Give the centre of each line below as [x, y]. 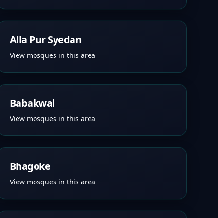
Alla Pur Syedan [45, 40]
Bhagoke [30, 166]
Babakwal [32, 103]
